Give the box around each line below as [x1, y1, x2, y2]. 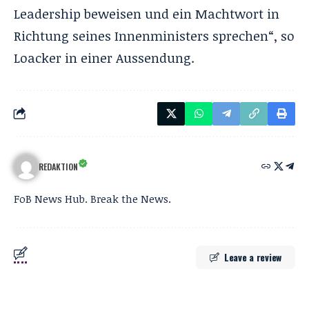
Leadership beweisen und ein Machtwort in [14, 4, 279, 23]
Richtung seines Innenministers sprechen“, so [14, 26, 295, 45]
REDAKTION [39, 160, 78, 172]
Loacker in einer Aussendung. [14, 48, 195, 67]
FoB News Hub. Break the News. [14, 191, 171, 206]
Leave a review [223, 249, 281, 264]
